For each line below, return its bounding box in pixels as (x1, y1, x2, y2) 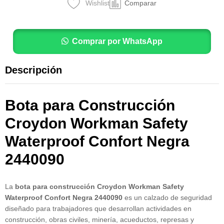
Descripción (5, 64, 62, 76)
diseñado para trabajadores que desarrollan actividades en (5, 204, 191, 213)
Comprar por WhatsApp (72, 37, 162, 46)
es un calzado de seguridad (122, 193, 212, 202)
